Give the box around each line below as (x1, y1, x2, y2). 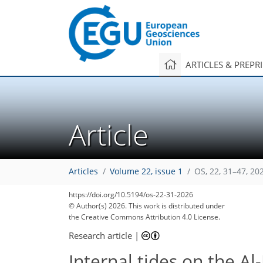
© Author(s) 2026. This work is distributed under (69, 201, 225, 211)
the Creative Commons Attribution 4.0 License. (69, 212, 220, 222)
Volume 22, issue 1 (110, 166, 183, 177)
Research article (69, 229, 132, 241)
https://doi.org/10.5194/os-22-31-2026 (69, 190, 193, 200)
